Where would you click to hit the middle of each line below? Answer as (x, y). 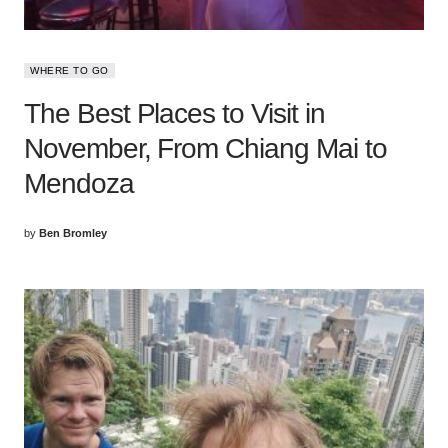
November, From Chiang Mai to (205, 148)
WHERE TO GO (69, 70)
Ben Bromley (73, 232)
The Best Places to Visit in (174, 113)
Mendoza (79, 183)
